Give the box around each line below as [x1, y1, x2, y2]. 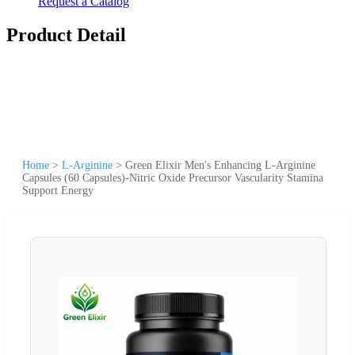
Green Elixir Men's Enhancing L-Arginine [125, 158, 315, 171]
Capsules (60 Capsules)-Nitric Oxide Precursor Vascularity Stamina [22, 171, 323, 184]
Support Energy [22, 184, 94, 197]
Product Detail [6, 24, 126, 45]
